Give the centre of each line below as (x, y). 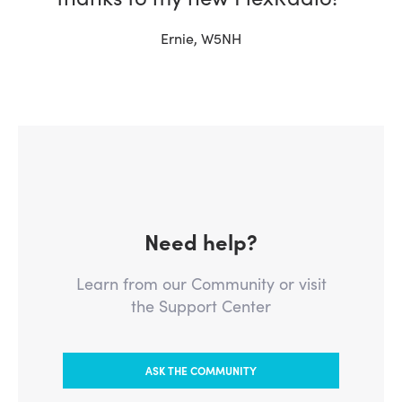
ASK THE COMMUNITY (201, 370)
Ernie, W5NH (201, 38)
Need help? (201, 241)
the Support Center (201, 306)
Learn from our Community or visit (201, 283)
